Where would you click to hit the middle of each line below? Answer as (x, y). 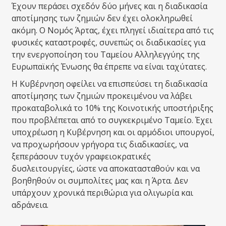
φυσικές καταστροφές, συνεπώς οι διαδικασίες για (108, 42)
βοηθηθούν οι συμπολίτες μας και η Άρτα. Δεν (100, 181)
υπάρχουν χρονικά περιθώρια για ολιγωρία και (102, 193)
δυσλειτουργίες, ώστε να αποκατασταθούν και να (106, 168)
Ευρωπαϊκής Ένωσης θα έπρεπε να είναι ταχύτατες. (109, 67)
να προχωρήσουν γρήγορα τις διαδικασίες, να (100, 144)
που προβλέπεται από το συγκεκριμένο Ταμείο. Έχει (112, 120)
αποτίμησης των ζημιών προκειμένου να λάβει (102, 96)
